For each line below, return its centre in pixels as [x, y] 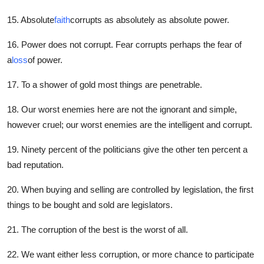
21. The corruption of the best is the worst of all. [98, 230]
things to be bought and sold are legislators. [90, 205]
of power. [45, 60]
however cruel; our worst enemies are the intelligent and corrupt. [130, 125]
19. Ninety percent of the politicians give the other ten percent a [127, 150]
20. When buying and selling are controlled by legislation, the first [130, 190]
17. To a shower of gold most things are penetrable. [105, 85]
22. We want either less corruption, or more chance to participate [131, 255]
